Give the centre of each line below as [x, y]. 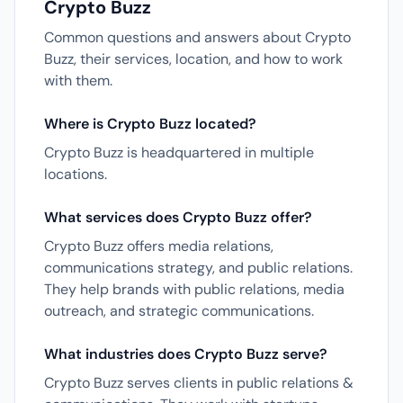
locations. [76, 174]
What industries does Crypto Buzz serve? [186, 354]
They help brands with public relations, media [194, 289]
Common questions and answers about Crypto [197, 37]
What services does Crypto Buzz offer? [178, 217]
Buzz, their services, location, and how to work [193, 59]
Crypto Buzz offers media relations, [159, 246]
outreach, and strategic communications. [179, 311]
